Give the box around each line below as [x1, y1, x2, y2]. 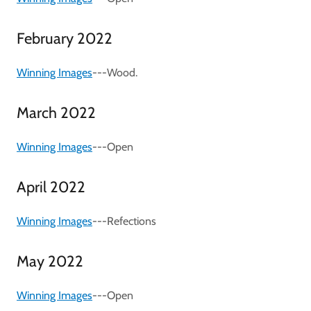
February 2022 [17, 28, 112, 48]
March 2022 [17, 103, 96, 122]
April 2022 [17, 177, 85, 196]
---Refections [92, 214, 156, 228]
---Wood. [92, 65, 137, 79]
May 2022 [17, 251, 83, 271]
